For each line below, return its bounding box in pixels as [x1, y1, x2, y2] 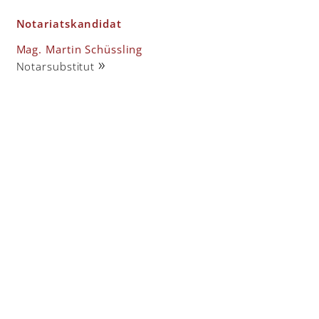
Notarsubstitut [16, 59, 98, 74]
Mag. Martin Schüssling [16, 42, 143, 57]
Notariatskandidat [16, 16, 122, 31]
